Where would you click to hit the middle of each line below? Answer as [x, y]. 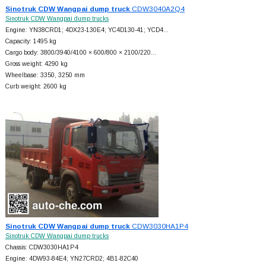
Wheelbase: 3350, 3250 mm [45, 75]
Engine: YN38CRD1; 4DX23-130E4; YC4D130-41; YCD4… [87, 30]
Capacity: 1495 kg [31, 42]
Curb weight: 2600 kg [36, 87]
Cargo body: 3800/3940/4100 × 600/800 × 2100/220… [80, 53]
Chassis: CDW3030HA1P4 [42, 247]
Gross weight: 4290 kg [36, 64]
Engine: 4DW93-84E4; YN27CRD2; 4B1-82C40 [72, 258]
